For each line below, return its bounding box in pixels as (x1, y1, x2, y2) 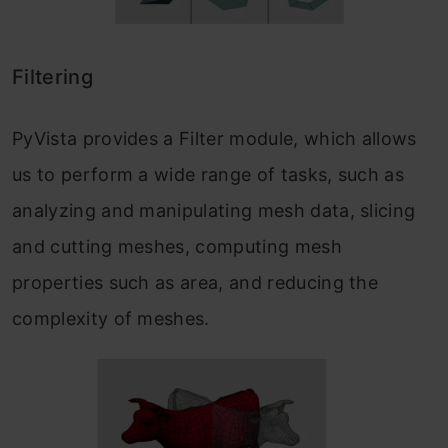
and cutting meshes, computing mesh (12, 235, 342, 257)
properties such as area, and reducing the (12, 271, 379, 293)
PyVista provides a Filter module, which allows (12, 127, 417, 149)
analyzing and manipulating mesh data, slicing (12, 199, 416, 221)
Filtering (12, 64, 93, 89)
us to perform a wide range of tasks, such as (12, 163, 405, 185)
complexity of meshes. (12, 307, 210, 329)
